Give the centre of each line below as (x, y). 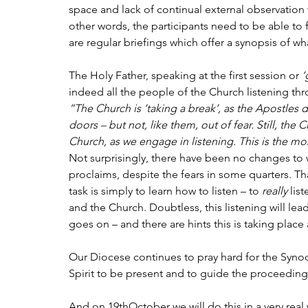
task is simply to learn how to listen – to (165, 190)
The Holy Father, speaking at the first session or (185, 75)
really (275, 190)
